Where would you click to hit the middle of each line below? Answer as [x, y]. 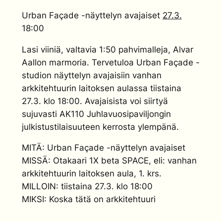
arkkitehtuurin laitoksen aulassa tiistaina [102, 88]
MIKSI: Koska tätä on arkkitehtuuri [89, 199]
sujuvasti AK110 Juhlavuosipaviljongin [96, 114]
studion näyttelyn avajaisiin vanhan [92, 75]
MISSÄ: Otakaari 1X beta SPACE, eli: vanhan [109, 161]
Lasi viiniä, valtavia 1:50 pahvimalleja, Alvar [108, 49]
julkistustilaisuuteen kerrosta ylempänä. [100, 127]
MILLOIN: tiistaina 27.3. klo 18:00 [87, 187]
